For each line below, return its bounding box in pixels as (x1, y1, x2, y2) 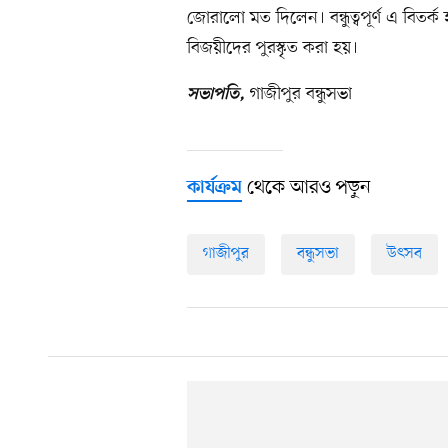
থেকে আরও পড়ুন (242, 175, 371, 202)
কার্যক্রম (187, 177, 242, 201)
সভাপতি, (187, 85, 245, 106)
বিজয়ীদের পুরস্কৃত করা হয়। (187, 36, 358, 61)
